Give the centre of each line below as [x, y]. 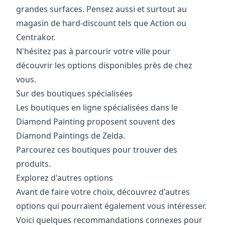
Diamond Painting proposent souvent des [96, 122]
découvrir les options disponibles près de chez [104, 66]
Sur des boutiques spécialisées [74, 94]
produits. [33, 164]
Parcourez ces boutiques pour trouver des [97, 150]
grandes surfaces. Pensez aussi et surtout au [101, 9]
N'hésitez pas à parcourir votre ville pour [93, 51]
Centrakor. [36, 37]
